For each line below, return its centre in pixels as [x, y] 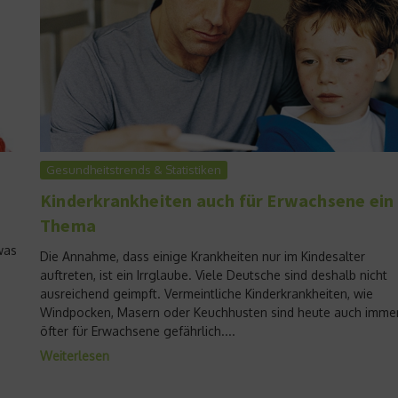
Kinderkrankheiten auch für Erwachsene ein [217, 201]
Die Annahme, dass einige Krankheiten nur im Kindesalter [203, 257]
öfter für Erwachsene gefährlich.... [138, 331]
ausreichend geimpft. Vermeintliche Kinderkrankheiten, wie [207, 294]
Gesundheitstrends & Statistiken [134, 170]
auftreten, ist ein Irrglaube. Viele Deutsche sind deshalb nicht [214, 275]
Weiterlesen [75, 356]
